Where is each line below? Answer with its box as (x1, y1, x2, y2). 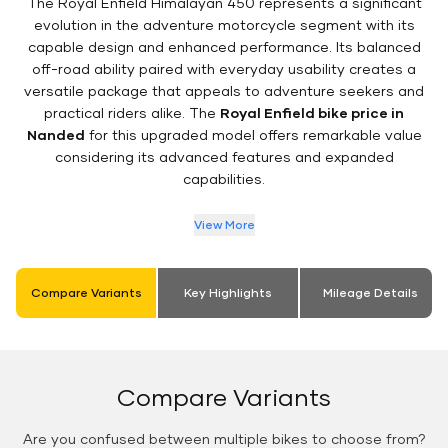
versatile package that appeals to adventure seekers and (24, 82, 424, 100)
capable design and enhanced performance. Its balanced (27, 38, 421, 56)
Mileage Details (322, 285, 418, 301)
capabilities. (183, 170, 265, 188)
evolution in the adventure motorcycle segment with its (33, 16, 415, 34)
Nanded (26, 126, 85, 144)
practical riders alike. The (44, 104, 220, 122)
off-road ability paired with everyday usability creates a (32, 60, 416, 78)
